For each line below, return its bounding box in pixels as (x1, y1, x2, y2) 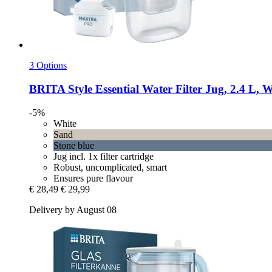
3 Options (29, 60, 67, 71)
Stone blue (53, 140, 94, 151)
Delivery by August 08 (29, 204, 117, 215)
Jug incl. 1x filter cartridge (53, 151, 154, 161)
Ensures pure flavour (53, 172, 133, 183)
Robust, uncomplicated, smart (53, 161, 167, 172)
